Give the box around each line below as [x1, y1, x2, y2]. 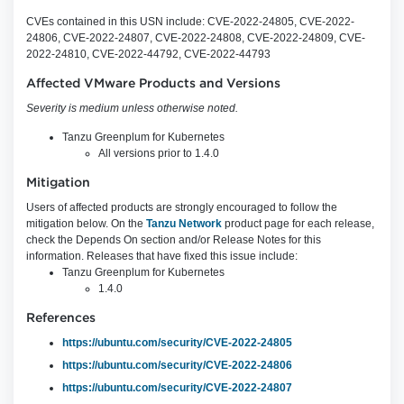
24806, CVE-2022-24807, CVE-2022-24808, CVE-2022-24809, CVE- [26, 32, 365, 44]
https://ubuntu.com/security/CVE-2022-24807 [62, 381, 292, 394]
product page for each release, [222, 217, 374, 230]
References [26, 313, 96, 324]
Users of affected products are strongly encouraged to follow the [26, 201, 337, 214]
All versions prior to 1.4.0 [98, 147, 219, 160]
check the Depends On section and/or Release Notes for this [26, 234, 321, 246]
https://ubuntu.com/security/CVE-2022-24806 [62, 359, 292, 372]
